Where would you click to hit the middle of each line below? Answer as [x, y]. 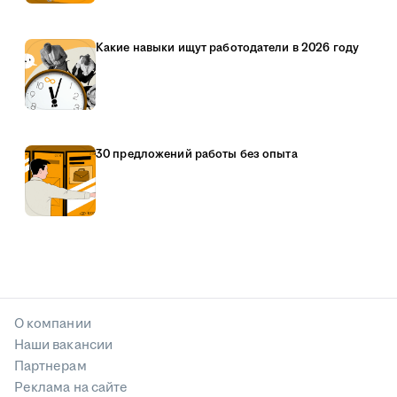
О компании [53, 324]
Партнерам [51, 367]
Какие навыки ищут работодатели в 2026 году [228, 48]
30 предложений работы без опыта [197, 155]
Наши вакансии [63, 346]
